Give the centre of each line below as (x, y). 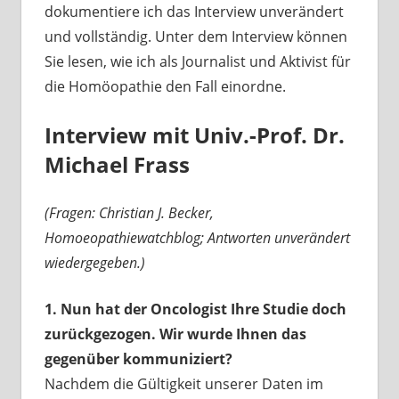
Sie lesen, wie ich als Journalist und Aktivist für (197, 62)
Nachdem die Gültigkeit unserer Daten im (183, 384)
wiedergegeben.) (94, 263)
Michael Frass (117, 165)
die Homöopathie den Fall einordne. (165, 87)
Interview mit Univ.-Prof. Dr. (194, 135)
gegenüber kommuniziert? (138, 359)
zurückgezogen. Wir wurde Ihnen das (175, 334)
